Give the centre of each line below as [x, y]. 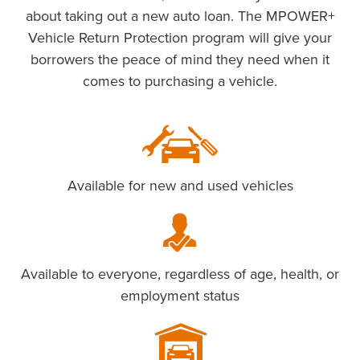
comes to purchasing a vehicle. [180, 82]
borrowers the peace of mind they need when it [180, 60]
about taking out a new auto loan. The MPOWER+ [180, 16]
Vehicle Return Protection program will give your [180, 38]
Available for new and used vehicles [180, 186]
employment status [180, 296]
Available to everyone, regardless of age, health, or [180, 274]
